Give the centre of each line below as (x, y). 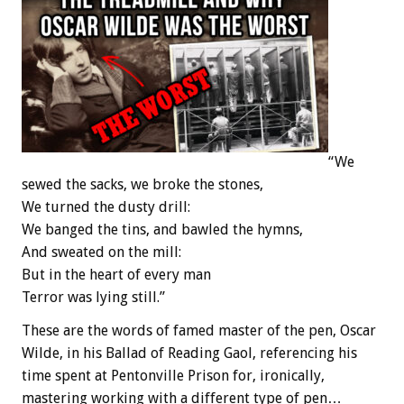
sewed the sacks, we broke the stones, (142, 185)
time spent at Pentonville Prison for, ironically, (173, 376)
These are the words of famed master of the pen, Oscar (199, 331)
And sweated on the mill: (101, 252)
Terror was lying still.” (93, 298)
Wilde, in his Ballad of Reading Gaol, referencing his (189, 353)
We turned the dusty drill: (106, 207)
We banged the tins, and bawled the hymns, (162, 230)
